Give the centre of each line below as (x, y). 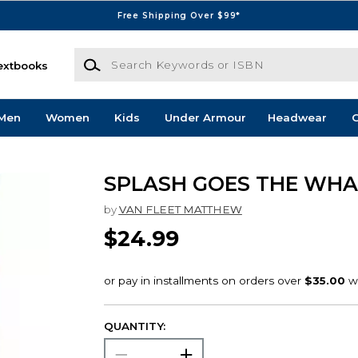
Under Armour (205, 118)
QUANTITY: (134, 326)
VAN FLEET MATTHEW (180, 209)
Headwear (297, 118)
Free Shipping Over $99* (179, 15)
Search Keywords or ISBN (145, 56)
